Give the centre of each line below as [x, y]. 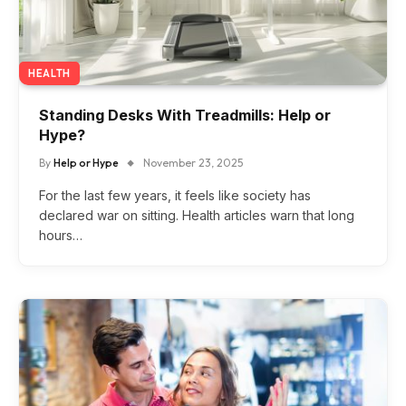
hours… [61, 236]
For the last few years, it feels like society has [175, 196]
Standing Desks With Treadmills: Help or [185, 116]
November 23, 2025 [193, 163]
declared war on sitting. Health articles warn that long [197, 216]
